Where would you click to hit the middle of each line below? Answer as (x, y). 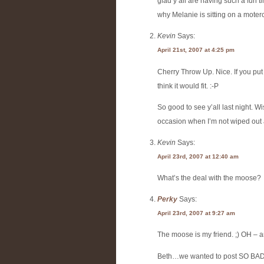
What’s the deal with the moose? (209, 178)
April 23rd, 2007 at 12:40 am (198, 156)
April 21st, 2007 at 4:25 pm (196, 50)
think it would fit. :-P (188, 86)
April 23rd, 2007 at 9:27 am (196, 213)
